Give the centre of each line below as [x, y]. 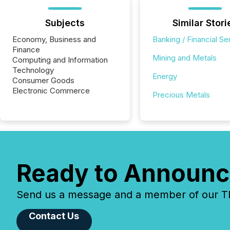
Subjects [65, 23]
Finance [26, 50]
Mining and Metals [184, 58]
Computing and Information [60, 60]
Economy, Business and [54, 39]
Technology [33, 70]
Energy [165, 76]
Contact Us [54, 216]
